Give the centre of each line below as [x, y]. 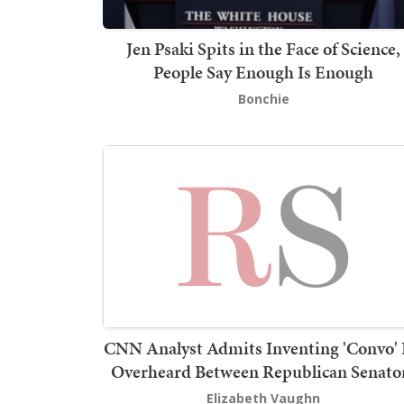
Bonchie [263, 98]
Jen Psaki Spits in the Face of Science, [263, 48]
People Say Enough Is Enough [263, 72]
